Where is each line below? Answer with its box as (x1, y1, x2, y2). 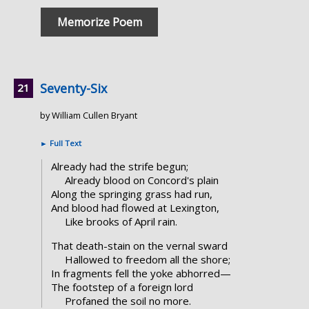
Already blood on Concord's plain (64, 173, 219, 188)
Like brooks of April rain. (64, 215, 177, 229)
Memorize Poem (57, 14, 142, 30)
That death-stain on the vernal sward (50, 239, 228, 253)
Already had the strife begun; (50, 159, 188, 174)
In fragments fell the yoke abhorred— (50, 266, 231, 281)
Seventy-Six (40, 80, 107, 97)
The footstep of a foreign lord (50, 280, 193, 295)
